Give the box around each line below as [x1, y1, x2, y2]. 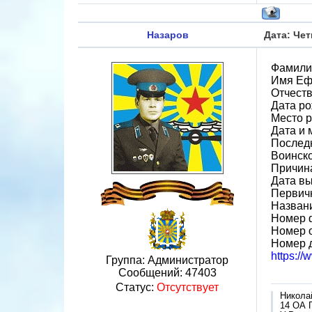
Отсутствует [157, 281, 219, 293]
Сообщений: [118, 267, 185, 279]
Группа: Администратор [106, 254, 228, 266]
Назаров [146, 29, 189, 40]
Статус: [116, 281, 157, 293]
